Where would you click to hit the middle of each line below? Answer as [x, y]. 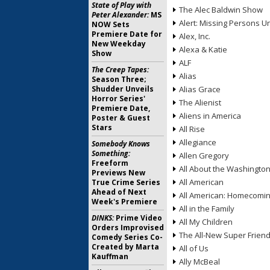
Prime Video [138, 218]
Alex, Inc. [195, 36]
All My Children [206, 222]
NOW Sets [111, 24]
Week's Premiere [124, 202]
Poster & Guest [121, 118]
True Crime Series [126, 182]
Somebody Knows [121, 144]
